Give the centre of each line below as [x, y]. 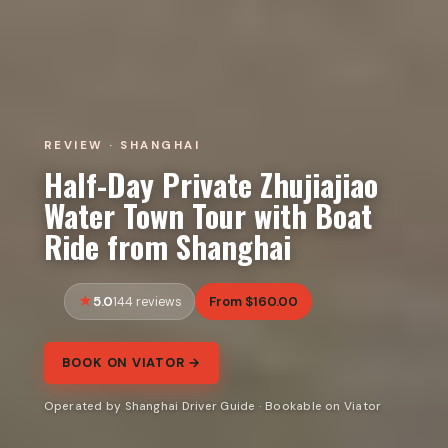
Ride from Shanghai [167, 245]
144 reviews [147, 301]
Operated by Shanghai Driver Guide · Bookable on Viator [212, 406]
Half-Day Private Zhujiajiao [210, 183]
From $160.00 [253, 301]
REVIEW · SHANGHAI [122, 145]
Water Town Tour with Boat [207, 214]
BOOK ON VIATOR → [131, 363]
